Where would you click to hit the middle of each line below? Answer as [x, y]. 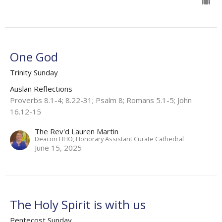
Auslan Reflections [41, 88]
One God [34, 56]
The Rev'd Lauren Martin [77, 131]
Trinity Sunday [34, 72]
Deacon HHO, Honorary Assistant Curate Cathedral [109, 139]
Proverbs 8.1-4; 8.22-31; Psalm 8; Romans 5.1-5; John [101, 100]
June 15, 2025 [58, 147]
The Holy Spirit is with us [78, 204]
